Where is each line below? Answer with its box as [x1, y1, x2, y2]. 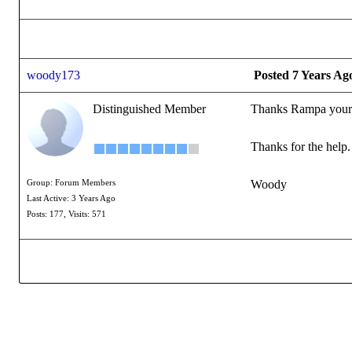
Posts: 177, [27, 210, 66, 218]
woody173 [27, 68, 80, 82]
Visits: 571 [68, 210, 106, 218]
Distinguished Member [93, 102, 206, 115]
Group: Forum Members [27, 178, 115, 187]
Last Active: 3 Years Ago [27, 194, 115, 203]
